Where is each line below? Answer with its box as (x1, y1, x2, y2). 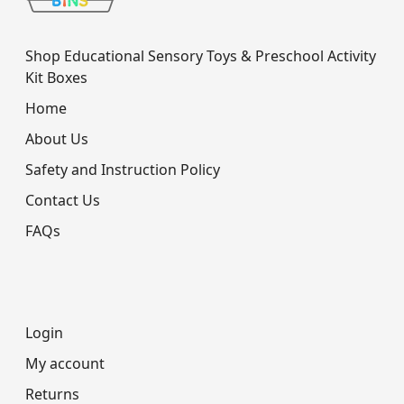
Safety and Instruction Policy (25, 159, 220, 179)
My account (25, 353, 105, 373)
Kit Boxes (25, 67, 87, 87)
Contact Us (25, 189, 100, 210)
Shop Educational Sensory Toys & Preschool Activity (25, 45, 376, 66)
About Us (25, 128, 88, 149)
